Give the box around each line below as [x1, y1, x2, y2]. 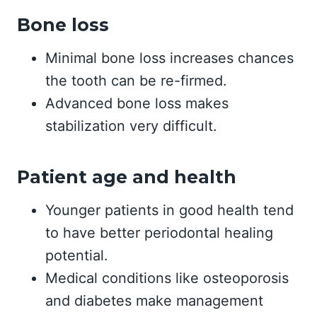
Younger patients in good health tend [45, 202, 294, 219]
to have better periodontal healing [45, 224, 273, 241]
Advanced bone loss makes [45, 95, 229, 112]
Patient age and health [17, 166, 236, 188]
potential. [45, 247, 108, 264]
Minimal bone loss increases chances [45, 50, 294, 67]
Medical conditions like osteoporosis [45, 270, 289, 287]
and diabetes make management [45, 292, 263, 309]
